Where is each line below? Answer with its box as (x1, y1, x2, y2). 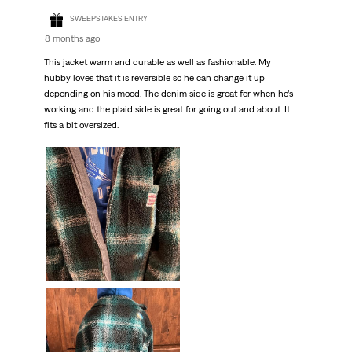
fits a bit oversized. (43, 119, 119, 131)
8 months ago (44, 33, 100, 45)
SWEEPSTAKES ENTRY (69, 13, 148, 23)
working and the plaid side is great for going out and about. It (43, 104, 290, 115)
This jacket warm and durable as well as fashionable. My (43, 57, 271, 68)
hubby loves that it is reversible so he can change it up (43, 72, 265, 84)
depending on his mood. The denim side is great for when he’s (43, 88, 293, 100)
